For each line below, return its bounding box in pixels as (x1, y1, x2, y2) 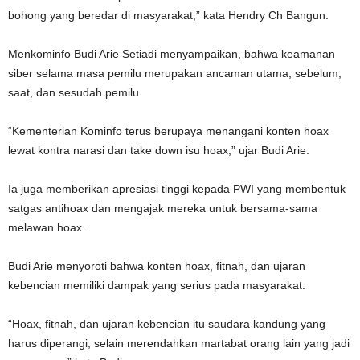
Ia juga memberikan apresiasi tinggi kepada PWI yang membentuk (8, 182, 346, 195)
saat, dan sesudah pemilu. (8, 85, 142, 99)
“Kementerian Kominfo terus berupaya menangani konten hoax (8, 124, 329, 137)
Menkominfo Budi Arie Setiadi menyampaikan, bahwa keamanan (8, 47, 335, 60)
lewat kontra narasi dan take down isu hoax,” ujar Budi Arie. (8, 143, 309, 157)
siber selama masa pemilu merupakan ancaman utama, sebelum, (8, 66, 342, 80)
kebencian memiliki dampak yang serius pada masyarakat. (8, 278, 305, 292)
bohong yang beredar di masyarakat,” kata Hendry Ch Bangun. (8, 8, 329, 22)
